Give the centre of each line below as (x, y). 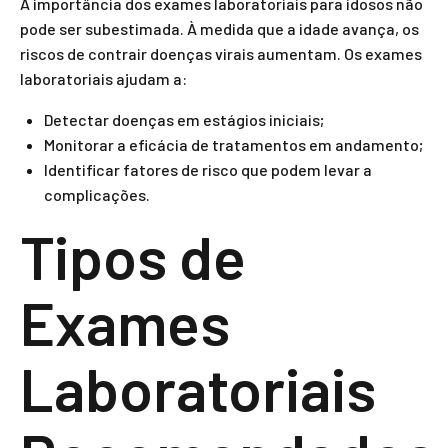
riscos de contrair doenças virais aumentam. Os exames (221, 53)
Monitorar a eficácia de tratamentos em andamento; (233, 144)
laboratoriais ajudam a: (103, 78)
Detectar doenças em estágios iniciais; (184, 119)
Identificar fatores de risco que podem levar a (208, 169)
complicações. (97, 194)
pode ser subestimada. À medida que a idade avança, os (219, 28)
